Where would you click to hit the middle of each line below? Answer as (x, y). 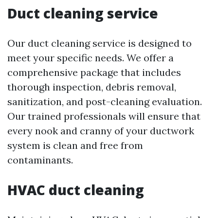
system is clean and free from (75, 145)
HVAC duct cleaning (76, 190)
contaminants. (40, 160)
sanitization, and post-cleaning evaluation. (105, 101)
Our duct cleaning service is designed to (100, 43)
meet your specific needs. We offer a (91, 58)
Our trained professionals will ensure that (104, 116)
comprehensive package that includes (94, 72)
